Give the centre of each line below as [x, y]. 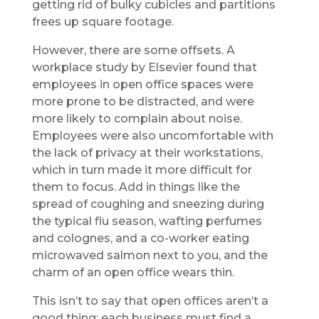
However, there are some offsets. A [133, 50]
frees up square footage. [103, 21]
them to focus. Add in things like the [136, 187]
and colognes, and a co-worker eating [140, 238]
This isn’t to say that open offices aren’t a [150, 300]
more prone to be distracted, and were [143, 101]
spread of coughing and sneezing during [148, 204]
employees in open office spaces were [142, 84]
